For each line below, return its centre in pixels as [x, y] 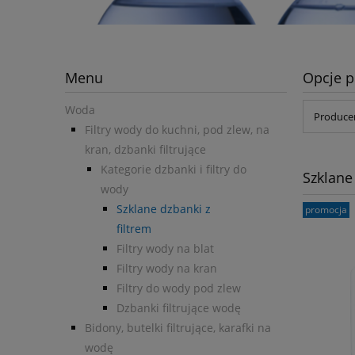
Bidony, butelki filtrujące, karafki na [178, 328]
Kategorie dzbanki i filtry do [174, 170]
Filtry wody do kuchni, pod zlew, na [177, 130]
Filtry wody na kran [167, 269]
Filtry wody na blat [165, 249]
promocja [326, 210]
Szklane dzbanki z [164, 209]
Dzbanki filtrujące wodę [179, 308]
